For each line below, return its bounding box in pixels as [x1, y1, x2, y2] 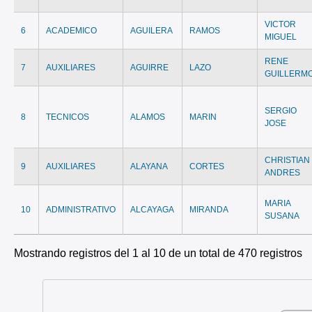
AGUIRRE [130, 62, 169, 72]
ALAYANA [130, 161, 169, 171]
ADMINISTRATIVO [46, 204, 116, 214]
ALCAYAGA [130, 204, 175, 214]
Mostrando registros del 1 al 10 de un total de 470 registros [14, 247, 303, 259]
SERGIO [265, 105, 297, 116]
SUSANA [265, 210, 300, 221]
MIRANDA [189, 204, 229, 214]
